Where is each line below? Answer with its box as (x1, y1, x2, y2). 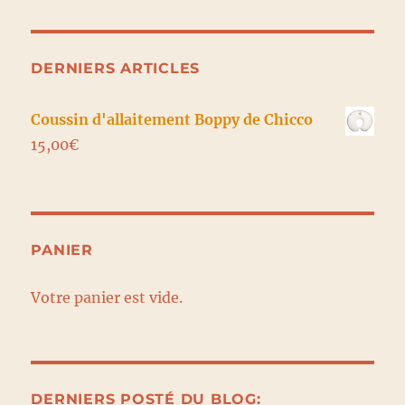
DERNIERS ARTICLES (31, 60, 201, 78)
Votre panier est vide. (31, 288, 184, 307)
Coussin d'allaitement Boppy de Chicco (31, 110, 314, 129)
